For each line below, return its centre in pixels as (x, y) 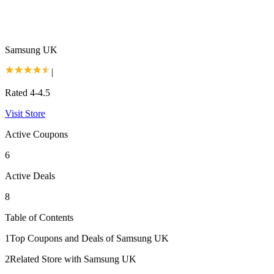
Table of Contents (39, 217)
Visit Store (25, 113)
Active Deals (30, 176)
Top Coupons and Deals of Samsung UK (89, 238)
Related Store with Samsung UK (73, 259)
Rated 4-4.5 (28, 92)
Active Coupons (36, 134)
